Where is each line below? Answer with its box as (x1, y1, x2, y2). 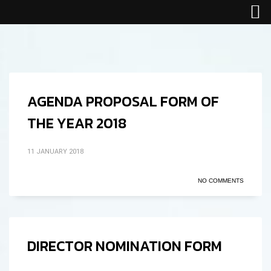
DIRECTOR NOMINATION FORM (27, 235, 222, 256)
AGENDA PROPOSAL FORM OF (27, 91, 219, 112)
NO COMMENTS (198, 177, 244, 184)
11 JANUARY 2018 (27, 148, 83, 155)
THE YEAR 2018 (27, 113, 126, 134)
